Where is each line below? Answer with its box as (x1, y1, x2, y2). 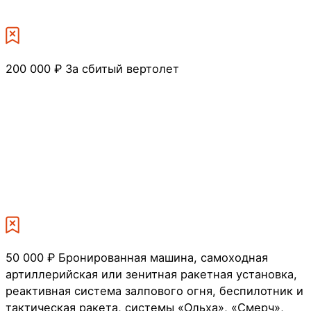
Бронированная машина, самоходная (58, 251, 268, 265)
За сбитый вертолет (65, 61, 179, 76)
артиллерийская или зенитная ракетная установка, (6, 267, 297, 282)
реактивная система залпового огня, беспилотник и (6, 284, 303, 299)
